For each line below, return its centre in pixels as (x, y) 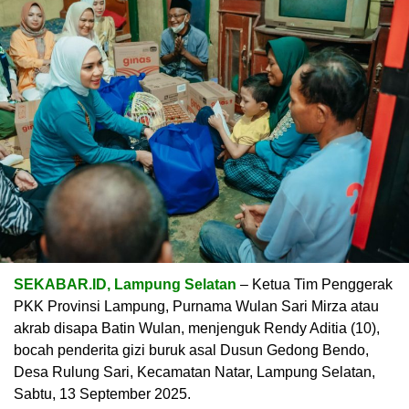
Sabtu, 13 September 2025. (102, 393)
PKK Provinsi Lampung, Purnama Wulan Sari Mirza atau (196, 306)
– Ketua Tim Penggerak (315, 284)
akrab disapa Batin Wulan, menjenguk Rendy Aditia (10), (197, 328)
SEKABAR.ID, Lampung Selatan (125, 284)
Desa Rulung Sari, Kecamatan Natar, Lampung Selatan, (194, 372)
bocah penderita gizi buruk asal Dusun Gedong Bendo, (191, 350)
